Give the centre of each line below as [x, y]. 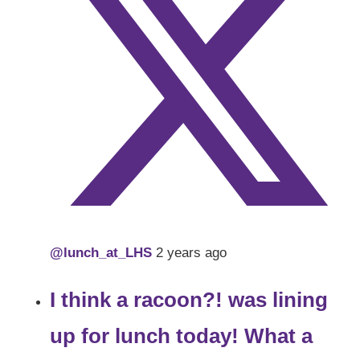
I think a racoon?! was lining [189, 300]
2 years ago [192, 253]
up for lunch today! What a [182, 336]
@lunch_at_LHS [103, 253]
